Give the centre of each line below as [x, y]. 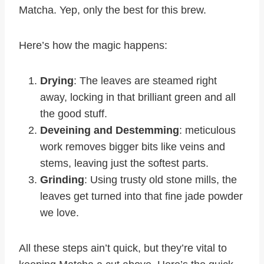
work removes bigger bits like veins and [133, 147]
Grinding [62, 180]
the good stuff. [74, 114]
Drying [57, 81]
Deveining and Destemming [110, 131]
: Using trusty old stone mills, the [161, 180]
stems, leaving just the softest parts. [124, 164]
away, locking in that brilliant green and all [138, 98]
